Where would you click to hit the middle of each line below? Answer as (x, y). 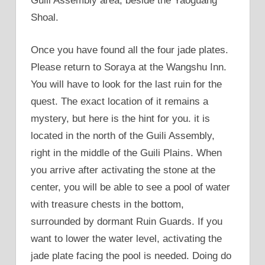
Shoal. (45, 18)
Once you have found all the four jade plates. (130, 50)
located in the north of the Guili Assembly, (123, 135)
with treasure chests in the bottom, (107, 204)
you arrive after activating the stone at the (123, 170)
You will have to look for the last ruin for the (126, 84)
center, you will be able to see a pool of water (130, 187)
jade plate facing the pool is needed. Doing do (131, 256)
